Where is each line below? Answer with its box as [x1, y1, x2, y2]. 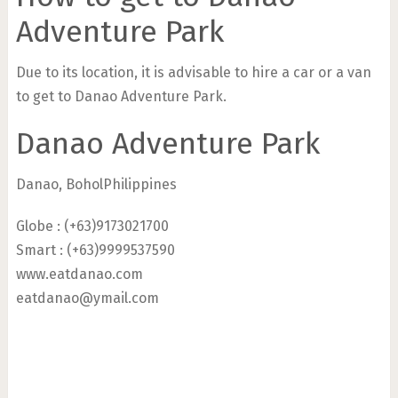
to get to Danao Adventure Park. [15, 88, 227, 106]
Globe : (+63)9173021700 [15, 218, 169, 235]
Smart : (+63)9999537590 [15, 242, 175, 259]
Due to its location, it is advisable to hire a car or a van [15, 64, 371, 82]
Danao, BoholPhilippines [15, 176, 177, 194]
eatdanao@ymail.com [15, 290, 159, 307]
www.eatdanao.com [15, 266, 143, 283]
